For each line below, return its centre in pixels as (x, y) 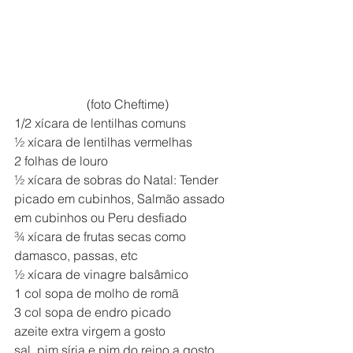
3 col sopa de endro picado (93, 312)
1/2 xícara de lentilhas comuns (100, 123)
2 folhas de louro (61, 160)
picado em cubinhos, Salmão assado (121, 198)
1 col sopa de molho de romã (97, 293)
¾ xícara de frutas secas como (102, 236)
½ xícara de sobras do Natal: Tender (118, 179)
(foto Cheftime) (128, 104)
